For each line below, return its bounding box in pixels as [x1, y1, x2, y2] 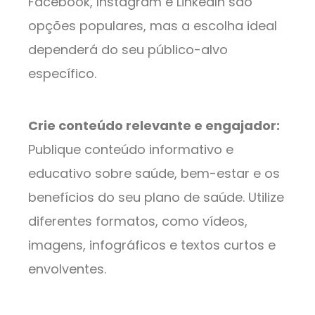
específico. [28, 65, 96, 83]
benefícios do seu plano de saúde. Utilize [28, 188, 284, 207]
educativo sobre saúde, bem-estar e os [28, 165, 280, 183]
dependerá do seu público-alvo [28, 41, 228, 59]
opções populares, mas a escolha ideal [28, 17, 277, 35]
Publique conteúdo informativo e [28, 141, 233, 159]
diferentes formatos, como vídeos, [28, 212, 247, 231]
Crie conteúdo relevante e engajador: [28, 117, 280, 135]
